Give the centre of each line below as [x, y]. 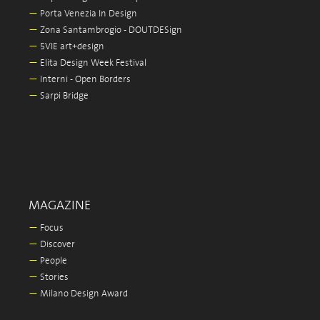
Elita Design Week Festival [92, 63]
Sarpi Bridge [63, 96]
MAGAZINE [60, 206]
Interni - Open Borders [84, 80]
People [52, 261]
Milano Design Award [83, 294]
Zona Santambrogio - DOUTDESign [110, 30]
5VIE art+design [71, 47]
